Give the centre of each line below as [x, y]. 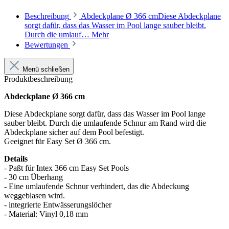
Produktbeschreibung [38, 79]
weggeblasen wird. [35, 196]
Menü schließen [46, 70]
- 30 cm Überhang [33, 177]
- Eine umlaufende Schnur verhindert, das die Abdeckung [97, 187]
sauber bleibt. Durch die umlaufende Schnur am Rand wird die [105, 123]
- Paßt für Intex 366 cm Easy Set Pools [66, 168]
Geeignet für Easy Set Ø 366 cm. [58, 142]
